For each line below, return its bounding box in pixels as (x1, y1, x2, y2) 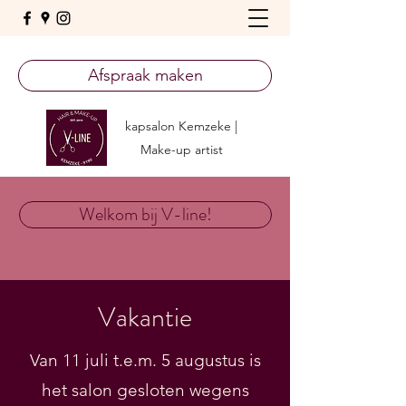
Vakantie (98, 298, 192, 336)
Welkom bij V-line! (79, 201, 212, 227)
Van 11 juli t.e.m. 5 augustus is (30, 350, 261, 371)
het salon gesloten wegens (42, 380, 249, 401)
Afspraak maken (87, 65, 203, 85)
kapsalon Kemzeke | (125, 118, 237, 134)
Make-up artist (140, 141, 223, 158)
